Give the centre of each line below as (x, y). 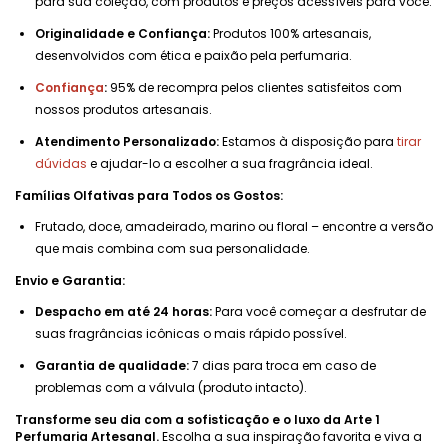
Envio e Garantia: (70, 280)
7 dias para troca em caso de (282, 365)
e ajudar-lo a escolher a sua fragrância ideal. (230, 163)
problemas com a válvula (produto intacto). (171, 387)
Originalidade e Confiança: (122, 33)
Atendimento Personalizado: (127, 141)
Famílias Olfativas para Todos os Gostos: (149, 195)
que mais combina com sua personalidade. (172, 248)
